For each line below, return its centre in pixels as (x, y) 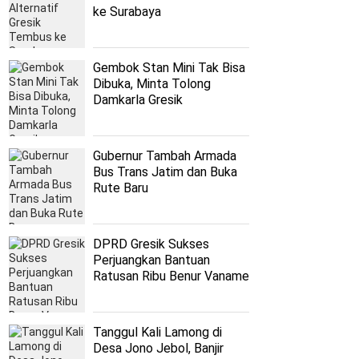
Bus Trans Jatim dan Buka (165, 172)
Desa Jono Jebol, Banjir (158, 349)
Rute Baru (121, 188)
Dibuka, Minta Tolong (152, 84)
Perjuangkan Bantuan (151, 260)
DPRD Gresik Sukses (151, 244)
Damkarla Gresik (138, 100)
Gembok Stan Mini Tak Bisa (169, 68)
